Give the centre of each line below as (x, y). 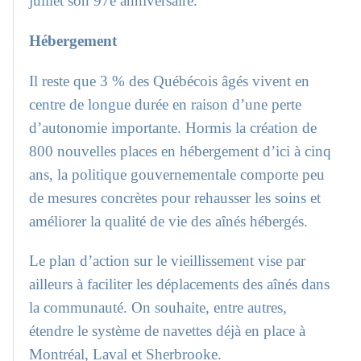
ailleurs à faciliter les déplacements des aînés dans (180, 284)
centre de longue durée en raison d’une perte (166, 104)
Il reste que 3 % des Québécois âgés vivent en (170, 81)
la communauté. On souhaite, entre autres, (158, 308)
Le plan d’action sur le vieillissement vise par (168, 261)
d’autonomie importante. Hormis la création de (173, 127)
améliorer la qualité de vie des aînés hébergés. (169, 221)
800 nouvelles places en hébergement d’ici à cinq (180, 151)
